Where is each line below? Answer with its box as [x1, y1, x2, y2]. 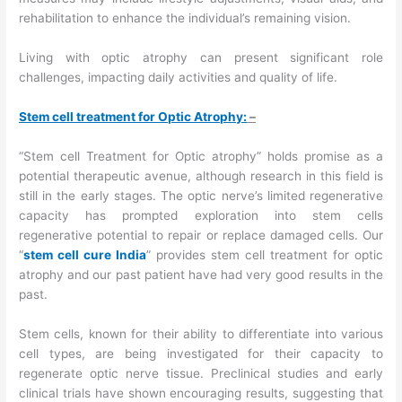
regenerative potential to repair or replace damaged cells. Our [19, 227, 383, 242]
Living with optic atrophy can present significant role [19, 50, 383, 66]
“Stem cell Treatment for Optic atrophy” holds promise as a [19, 148, 383, 163]
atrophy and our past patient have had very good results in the [19, 267, 383, 282]
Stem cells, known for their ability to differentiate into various [19, 326, 383, 341]
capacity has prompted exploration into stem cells [19, 207, 383, 223]
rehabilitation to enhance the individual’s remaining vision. [19, 11, 352, 26]
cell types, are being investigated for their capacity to [19, 345, 383, 361]
